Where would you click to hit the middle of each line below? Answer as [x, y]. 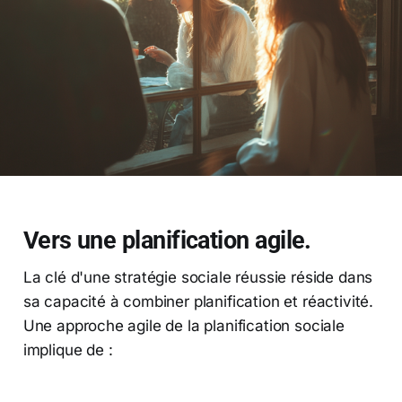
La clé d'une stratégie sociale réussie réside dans [198, 278]
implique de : [68, 350]
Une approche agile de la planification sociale [184, 326]
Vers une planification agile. [167, 241]
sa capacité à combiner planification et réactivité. [198, 302]
